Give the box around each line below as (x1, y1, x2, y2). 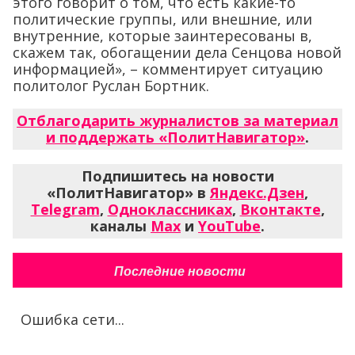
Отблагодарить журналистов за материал (17, 111, 338, 131)
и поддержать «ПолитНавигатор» (46, 128, 305, 147)
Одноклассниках (107, 200, 232, 219)
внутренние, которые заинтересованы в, (13, 26, 312, 46)
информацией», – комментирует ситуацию (13, 59, 323, 79)
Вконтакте (239, 200, 321, 219)
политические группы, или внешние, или (13, 10, 312, 29)
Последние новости (113, 265, 246, 279)
